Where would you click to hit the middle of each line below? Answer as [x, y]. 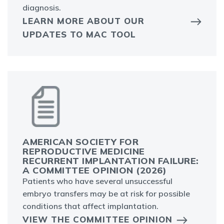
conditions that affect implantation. [91, 206]
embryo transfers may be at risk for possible [106, 194]
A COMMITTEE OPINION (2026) [94, 170]
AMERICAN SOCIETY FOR [80, 142]
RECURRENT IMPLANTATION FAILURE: [111, 161]
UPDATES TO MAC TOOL [79, 34]
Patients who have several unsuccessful [97, 181]
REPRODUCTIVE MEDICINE [84, 151]
